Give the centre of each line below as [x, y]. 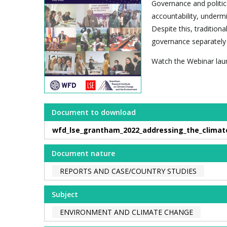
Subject [65, 194]
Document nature [83, 153]
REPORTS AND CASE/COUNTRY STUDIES [128, 171]
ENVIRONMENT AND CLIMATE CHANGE [126, 212]
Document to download [94, 112]
